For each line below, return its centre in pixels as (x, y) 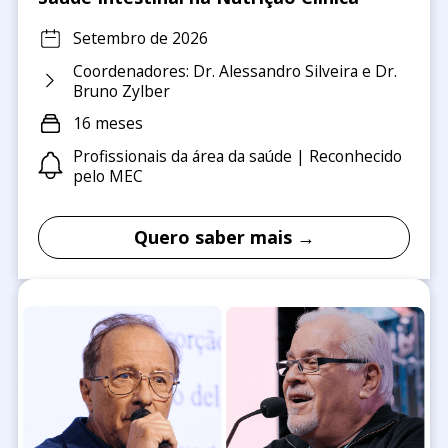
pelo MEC (107, 175)
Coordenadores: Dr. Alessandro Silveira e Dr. (234, 70)
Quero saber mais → (224, 236)
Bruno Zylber (121, 90)
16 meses (107, 123)
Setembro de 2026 (140, 38)
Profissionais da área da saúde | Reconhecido (237, 155)
